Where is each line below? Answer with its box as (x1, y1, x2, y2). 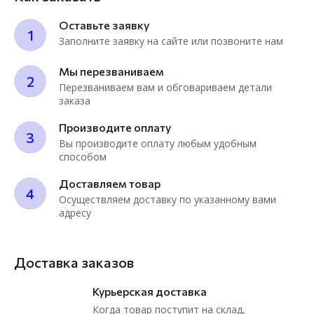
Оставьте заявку (59, 18, 149, 32)
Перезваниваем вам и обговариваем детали (59, 81, 272, 95)
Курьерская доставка (93, 285, 207, 299)
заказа (59, 94, 90, 108)
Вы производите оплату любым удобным (59, 137, 257, 151)
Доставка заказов (14, 254, 134, 271)
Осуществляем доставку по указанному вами (59, 193, 276, 207)
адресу (59, 206, 91, 220)
